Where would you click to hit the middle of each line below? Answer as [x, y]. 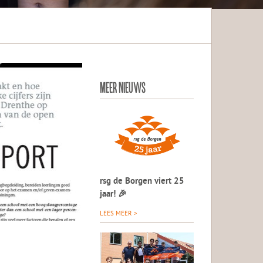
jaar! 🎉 [114, 195]
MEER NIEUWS [123, 87]
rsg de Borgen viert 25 [142, 182]
